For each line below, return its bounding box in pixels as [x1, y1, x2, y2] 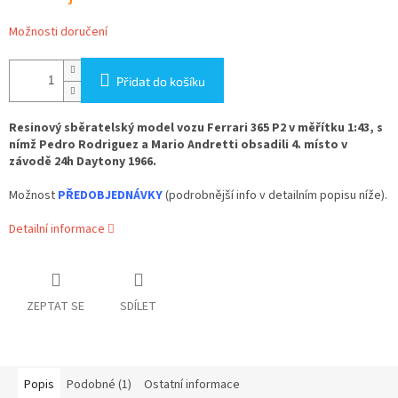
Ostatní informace [144, 376, 240, 394]
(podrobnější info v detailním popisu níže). [165, 187, 387, 205]
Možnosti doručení [9, 23, 107, 42]
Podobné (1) [67, 376, 131, 394]
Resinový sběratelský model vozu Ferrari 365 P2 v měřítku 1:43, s [9, 119, 383, 138]
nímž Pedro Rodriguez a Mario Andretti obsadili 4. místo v [9, 136, 347, 155]
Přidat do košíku [116, 74, 205, 90]
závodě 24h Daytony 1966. [9, 153, 156, 171]
